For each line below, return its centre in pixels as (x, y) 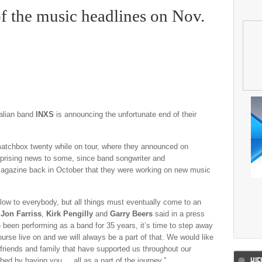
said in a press (180, 214)
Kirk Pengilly (71, 214)
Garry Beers (132, 214)
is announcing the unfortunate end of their (125, 114)
